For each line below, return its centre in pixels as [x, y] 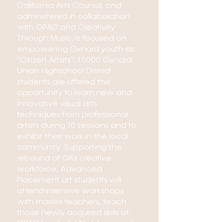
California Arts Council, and [69, 6]
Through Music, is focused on [72, 39]
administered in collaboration [73, 17]
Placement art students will [69, 180]
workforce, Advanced [59, 169]
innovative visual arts [57, 104]
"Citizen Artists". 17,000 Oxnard [74, 60]
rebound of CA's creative [64, 159]
